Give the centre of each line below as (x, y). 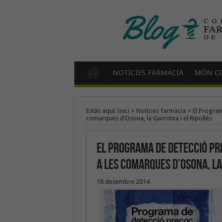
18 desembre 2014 (123, 182)
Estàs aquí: (102, 111)
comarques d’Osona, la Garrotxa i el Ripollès (149, 118)
